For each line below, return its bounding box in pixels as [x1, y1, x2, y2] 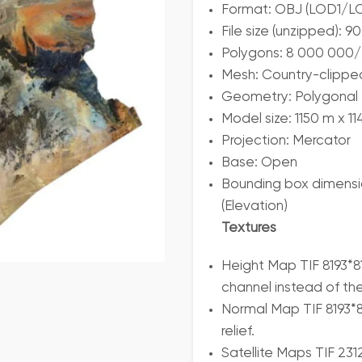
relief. [221, 325, 255, 339]
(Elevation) [221, 200, 288, 213]
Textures [221, 221, 276, 235]
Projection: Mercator [221, 134, 351, 148]
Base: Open [221, 156, 297, 170]
